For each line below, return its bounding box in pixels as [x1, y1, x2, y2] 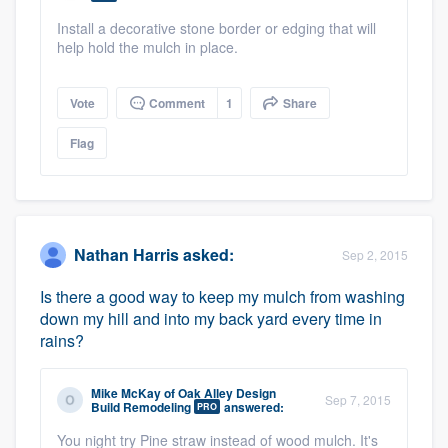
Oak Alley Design [178, 383, 276, 402]
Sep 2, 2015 [342, 245, 408, 263]
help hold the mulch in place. [57, 36, 238, 57]
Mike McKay [91, 383, 161, 402]
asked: [179, 243, 234, 267]
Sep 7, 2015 [325, 390, 391, 408]
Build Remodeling [91, 397, 191, 416]
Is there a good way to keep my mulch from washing [40, 284, 405, 308]
